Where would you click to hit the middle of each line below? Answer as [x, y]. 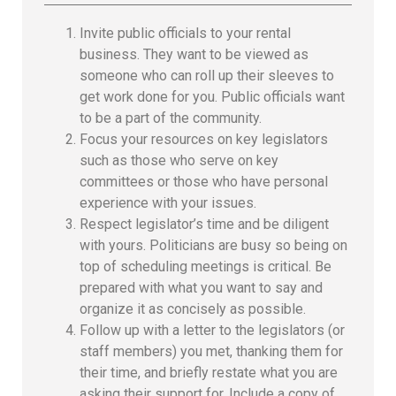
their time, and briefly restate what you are [209, 373]
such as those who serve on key [179, 161]
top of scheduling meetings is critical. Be [206, 267]
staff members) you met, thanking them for [211, 352]
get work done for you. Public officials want [212, 97]
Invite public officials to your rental [185, 34]
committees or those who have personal [204, 182]
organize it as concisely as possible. [193, 309]
